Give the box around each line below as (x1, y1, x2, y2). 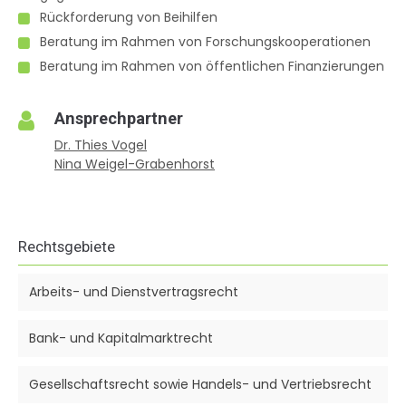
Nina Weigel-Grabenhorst (54, 155, 215, 174)
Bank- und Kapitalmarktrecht (29, 328, 213, 347)
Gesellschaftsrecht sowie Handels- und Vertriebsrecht (29, 374, 372, 393)
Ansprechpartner (54, 109, 183, 129)
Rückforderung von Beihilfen (39, 8, 217, 27)
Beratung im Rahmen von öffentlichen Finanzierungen (39, 57, 384, 76)
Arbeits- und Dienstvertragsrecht (29, 282, 238, 301)
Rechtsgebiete (18, 237, 115, 256)
